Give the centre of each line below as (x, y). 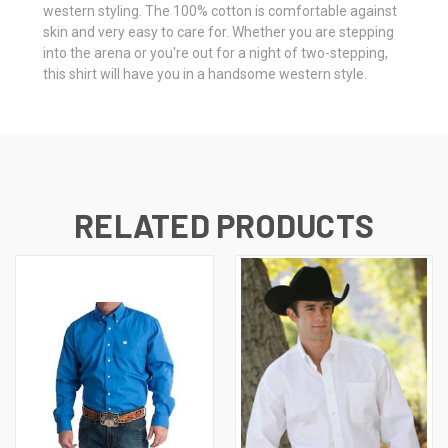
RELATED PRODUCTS (224, 224)
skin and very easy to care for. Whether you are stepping (218, 31)
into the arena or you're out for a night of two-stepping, (215, 52)
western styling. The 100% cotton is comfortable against (220, 10)
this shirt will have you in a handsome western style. (206, 73)
